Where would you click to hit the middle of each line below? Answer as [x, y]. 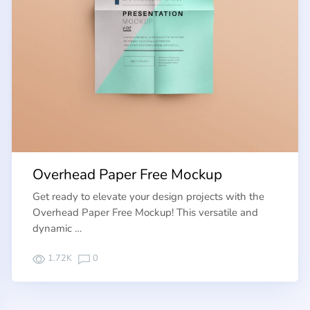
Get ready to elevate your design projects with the [149, 197]
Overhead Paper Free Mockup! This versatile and [146, 213]
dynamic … [57, 229]
